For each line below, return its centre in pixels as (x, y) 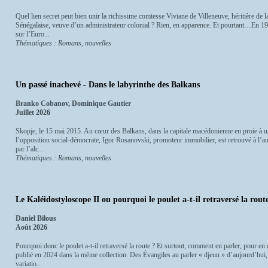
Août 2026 (31, 227)
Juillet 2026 (33, 113)
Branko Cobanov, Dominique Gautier (73, 104)
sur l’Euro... (33, 34)
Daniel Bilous (36, 218)
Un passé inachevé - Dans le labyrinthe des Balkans (108, 85)
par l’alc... (30, 149)
